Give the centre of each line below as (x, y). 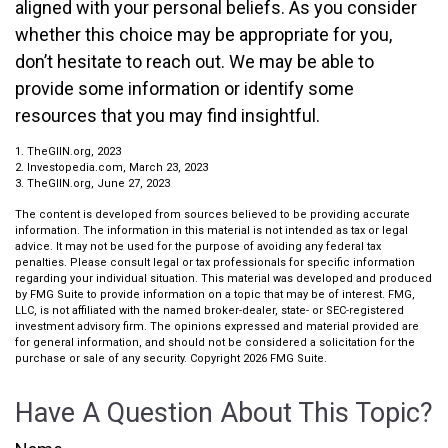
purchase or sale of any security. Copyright (129, 358)
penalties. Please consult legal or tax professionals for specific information (215, 262)
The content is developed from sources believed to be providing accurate (212, 214)
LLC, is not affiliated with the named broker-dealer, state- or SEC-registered (209, 310)
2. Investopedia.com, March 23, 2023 (111, 167)
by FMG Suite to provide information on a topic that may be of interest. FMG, (215, 294)
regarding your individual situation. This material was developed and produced (223, 278)
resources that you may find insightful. (167, 115)
